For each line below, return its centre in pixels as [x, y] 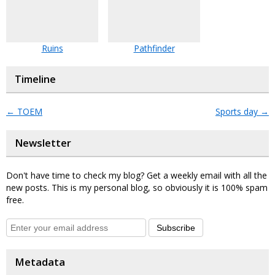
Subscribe [176, 227]
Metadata [40, 262]
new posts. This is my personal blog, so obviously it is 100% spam [137, 187]
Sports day [238, 111]
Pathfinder [154, 48]
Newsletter [43, 143]
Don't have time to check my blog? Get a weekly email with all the [137, 175]
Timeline [35, 79]
